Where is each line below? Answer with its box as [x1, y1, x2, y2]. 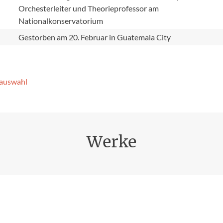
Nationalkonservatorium [18, 16, 104, 25]
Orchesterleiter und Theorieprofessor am [18, 3, 159, 13]
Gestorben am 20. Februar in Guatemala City [18, 32, 171, 42]
